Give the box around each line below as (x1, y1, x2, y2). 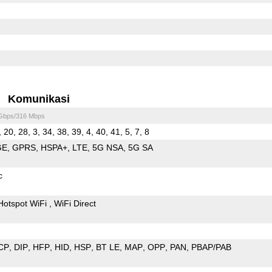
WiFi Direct (53, 198, 96, 208)
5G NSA (92, 142, 123, 152)
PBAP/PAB (191, 242, 231, 252)
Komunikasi (8, 92, 70, 105)
